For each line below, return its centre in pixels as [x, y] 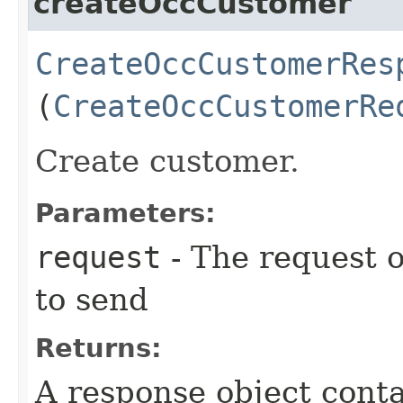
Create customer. [167, 161]
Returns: [99, 348]
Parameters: [125, 213]
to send [92, 299]
